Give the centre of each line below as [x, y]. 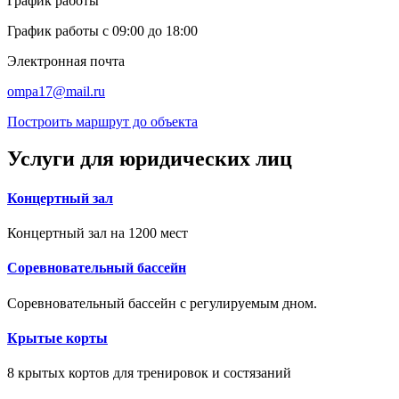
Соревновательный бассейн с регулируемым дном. [162, 303]
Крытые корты [57, 338]
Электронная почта [66, 61]
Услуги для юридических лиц [150, 159]
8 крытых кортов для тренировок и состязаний [149, 373]
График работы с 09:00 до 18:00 [102, 30]
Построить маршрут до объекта [102, 121]
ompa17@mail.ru [56, 91]
